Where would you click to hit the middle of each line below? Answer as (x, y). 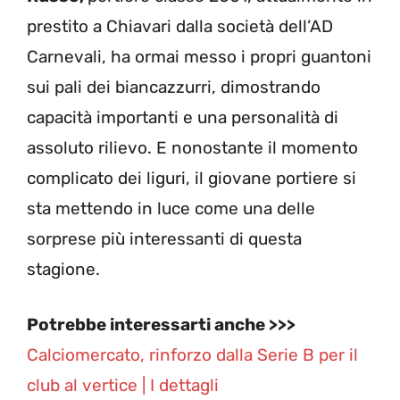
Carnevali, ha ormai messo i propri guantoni (199, 56)
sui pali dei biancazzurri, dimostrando (174, 87)
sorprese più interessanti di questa (164, 238)
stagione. (63, 269)
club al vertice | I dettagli (123, 386)
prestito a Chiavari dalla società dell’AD (180, 26)
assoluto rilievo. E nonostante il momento (192, 147)
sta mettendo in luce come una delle (171, 208)
